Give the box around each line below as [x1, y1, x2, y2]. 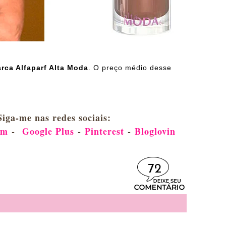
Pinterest [84, 125, 124, 138]
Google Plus [22, 125, 74, 138]
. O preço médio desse [88, 64, 172, 72]
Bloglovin [134, 125, 176, 138]
